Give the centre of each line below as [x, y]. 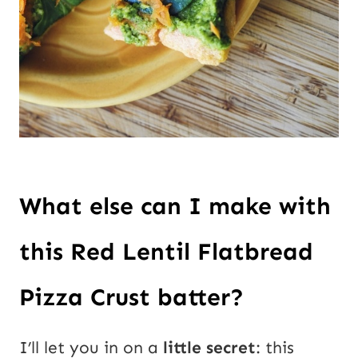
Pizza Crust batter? [135, 297]
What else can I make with [175, 206]
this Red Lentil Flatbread [166, 251]
